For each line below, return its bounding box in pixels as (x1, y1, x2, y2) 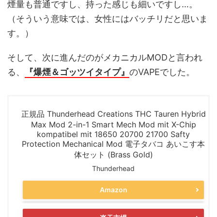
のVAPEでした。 (129, 66, 195, 77)
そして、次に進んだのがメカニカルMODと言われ (7, 52, 202, 62)
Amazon (99, 186, 127, 194)
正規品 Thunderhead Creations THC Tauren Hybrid (21, 108, 206, 119)
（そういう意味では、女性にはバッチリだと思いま (7, 13, 208, 24)
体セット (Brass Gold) (74, 149, 153, 159)
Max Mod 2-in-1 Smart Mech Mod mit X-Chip (31, 119, 196, 129)
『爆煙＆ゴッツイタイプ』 (25, 66, 129, 77)
